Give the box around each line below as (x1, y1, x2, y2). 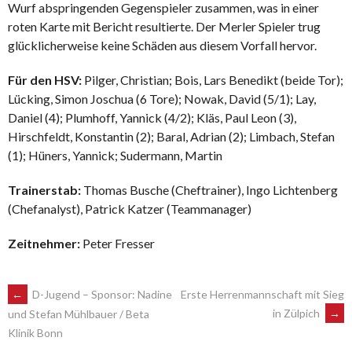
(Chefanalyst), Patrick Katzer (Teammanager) (8, 200, 251, 216)
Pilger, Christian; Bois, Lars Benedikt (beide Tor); (84, 71, 343, 87)
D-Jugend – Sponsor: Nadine (30, 287, 172, 301)
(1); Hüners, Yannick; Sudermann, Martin (8, 147, 222, 163)
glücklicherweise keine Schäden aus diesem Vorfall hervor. (8, 37, 317, 53)
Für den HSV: (8, 71, 84, 87)
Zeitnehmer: (8, 235, 82, 251)
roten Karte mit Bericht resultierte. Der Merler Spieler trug (8, 18, 321, 34)
